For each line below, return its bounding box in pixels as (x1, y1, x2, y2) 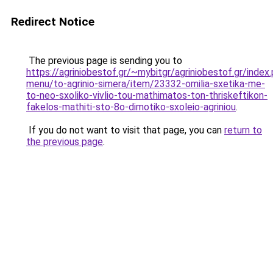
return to (224, 124, 262, 136)
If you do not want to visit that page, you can (26, 124, 224, 136)
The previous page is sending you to (26, 55, 182, 66)
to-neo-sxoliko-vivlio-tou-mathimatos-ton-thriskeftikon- (26, 90, 268, 101)
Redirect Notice (11, 15, 94, 29)
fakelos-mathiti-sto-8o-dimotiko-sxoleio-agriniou (26, 101, 236, 113)
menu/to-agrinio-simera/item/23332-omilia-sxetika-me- (26, 78, 265, 90)
